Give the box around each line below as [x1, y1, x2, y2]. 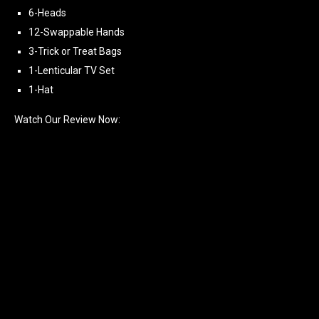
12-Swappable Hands [28, 26, 125, 38]
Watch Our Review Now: [14, 113, 120, 125]
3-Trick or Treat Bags [28, 45, 122, 57]
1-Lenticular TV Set [28, 64, 115, 76]
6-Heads [28, 6, 66, 19]
